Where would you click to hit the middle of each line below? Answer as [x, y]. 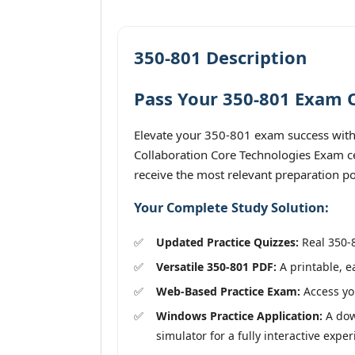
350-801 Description [220, 57]
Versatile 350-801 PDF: [216, 266]
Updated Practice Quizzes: [227, 242]
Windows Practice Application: [239, 315]
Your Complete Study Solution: [231, 208]
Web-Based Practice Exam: [228, 291]
